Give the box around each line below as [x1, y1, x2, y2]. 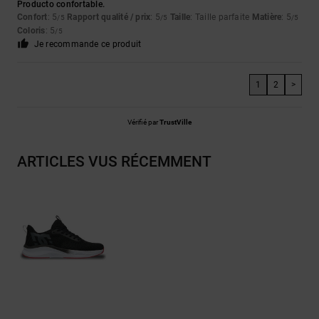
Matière [251, 12, 282, 23]
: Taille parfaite [190, 12, 252, 23]
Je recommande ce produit [33, 39, 142, 50]
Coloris [17, 26, 46, 36]
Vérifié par [127, 118, 159, 127]
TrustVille [159, 118, 192, 127]
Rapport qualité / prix [67, 12, 151, 23]
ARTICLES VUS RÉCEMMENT [17, 153, 211, 171]
